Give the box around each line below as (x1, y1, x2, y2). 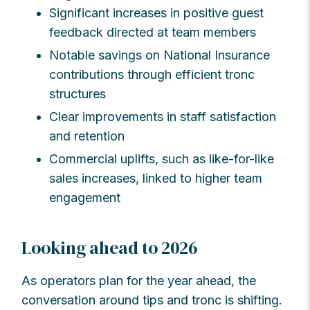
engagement (49, 190, 121, 205)
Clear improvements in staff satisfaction (49, 109, 277, 124)
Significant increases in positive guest (49, 5, 264, 20)
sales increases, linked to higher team (49, 170, 263, 185)
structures (49, 86, 107, 101)
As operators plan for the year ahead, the (21, 273, 257, 289)
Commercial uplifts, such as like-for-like (49, 151, 275, 166)
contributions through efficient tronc (49, 66, 255, 82)
